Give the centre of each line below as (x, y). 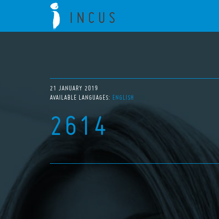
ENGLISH (123, 98)
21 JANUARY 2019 (74, 88)
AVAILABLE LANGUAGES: (81, 98)
